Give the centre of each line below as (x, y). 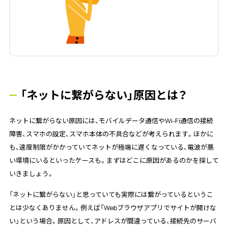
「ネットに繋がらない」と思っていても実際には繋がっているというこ (111, 194)
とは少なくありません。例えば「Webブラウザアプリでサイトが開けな (112, 207)
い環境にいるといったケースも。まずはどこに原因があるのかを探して (114, 160)
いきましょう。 (31, 173)
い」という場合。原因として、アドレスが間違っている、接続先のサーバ (112, 221)
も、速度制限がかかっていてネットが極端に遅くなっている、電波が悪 (111, 147)
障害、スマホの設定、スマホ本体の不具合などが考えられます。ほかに (111, 134)
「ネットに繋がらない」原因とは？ (104, 95)
